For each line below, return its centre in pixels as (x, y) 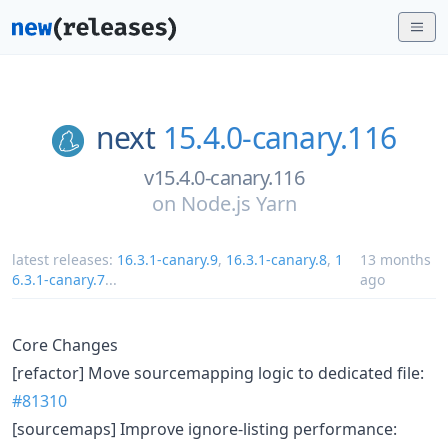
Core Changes (65, 344)
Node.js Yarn (238, 203)
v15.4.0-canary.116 (224, 177)
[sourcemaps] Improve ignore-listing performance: (204, 428)
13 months (395, 259)
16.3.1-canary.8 (276, 259)
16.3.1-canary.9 (167, 259)
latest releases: (64, 259)
